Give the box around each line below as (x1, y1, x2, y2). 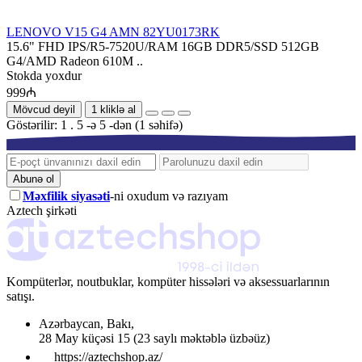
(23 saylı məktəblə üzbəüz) (133, 331, 270, 346)
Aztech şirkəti (6, 203, 77, 217)
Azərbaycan (39, 317, 100, 331)
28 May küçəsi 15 (39, 331, 133, 346)
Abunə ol (13, 172, 54, 185)
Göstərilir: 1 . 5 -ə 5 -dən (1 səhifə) (6, 117, 183, 132)
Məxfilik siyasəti (23, 188, 110, 203)
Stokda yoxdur (6, 68, 82, 82)
